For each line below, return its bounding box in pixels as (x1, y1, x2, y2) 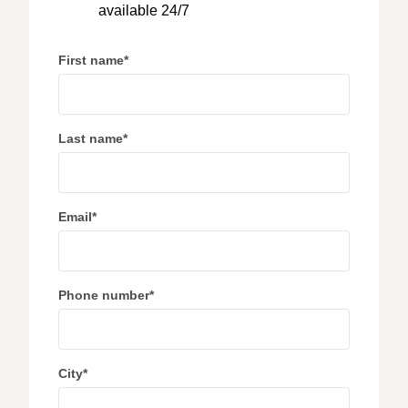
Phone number (58, 288, 149, 302)
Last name (58, 131, 123, 146)
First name (58, 53, 124, 67)
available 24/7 (98, 3, 189, 18)
